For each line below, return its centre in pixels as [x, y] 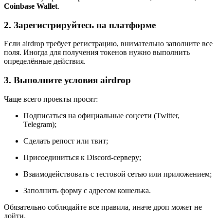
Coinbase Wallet [31, 6]
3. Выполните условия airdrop [67, 80]
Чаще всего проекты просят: [51, 99]
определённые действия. [45, 61]
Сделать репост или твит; [66, 141]
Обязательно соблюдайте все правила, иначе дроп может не [103, 207]
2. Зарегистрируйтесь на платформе [80, 25]
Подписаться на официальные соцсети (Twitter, [101, 115]
